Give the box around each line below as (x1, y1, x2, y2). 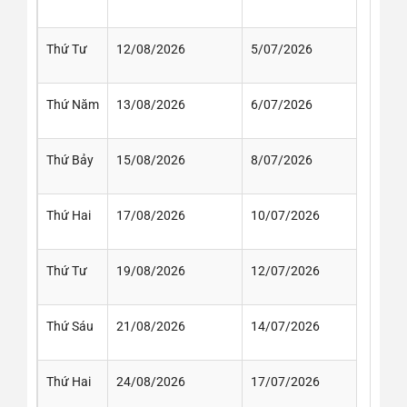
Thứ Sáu (45, 318, 94, 333)
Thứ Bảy (45, 152, 94, 167)
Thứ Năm (45, 96, 99, 112)
